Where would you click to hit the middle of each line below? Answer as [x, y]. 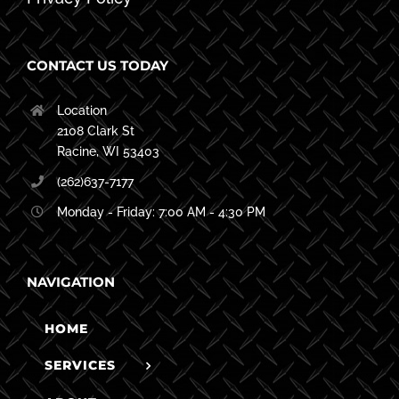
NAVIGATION [71, 281]
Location [81, 111]
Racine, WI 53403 [108, 152]
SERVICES [80, 365]
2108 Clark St [95, 131]
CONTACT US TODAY [98, 66]
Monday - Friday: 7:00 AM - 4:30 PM [161, 212]
